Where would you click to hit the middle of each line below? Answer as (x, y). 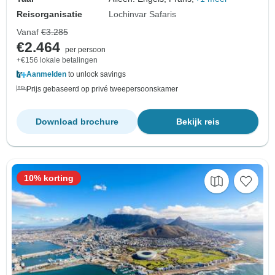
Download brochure (77, 122)
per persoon (85, 50)
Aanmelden (46, 75)
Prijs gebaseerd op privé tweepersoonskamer (102, 89)
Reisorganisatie (49, 14)
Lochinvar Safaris (143, 14)
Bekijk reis (198, 122)
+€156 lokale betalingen (57, 60)
